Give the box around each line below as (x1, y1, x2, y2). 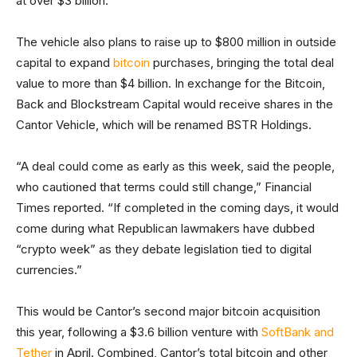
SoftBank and (261, 324, 334, 339)
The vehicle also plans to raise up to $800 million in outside (16, 34, 336, 49)
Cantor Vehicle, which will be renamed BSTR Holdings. (16, 117, 315, 132)
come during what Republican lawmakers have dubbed (16, 221, 315, 236)
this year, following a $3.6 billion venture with (16, 324, 261, 339)
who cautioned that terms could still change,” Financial (16, 179, 312, 194)
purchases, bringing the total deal (150, 55, 334, 70)
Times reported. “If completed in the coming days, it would (16, 200, 339, 215)
